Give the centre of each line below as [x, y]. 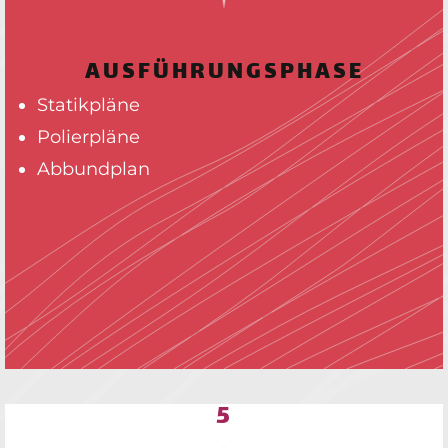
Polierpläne [88, 136]
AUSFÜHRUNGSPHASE [224, 73]
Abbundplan [93, 168]
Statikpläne [88, 104]
